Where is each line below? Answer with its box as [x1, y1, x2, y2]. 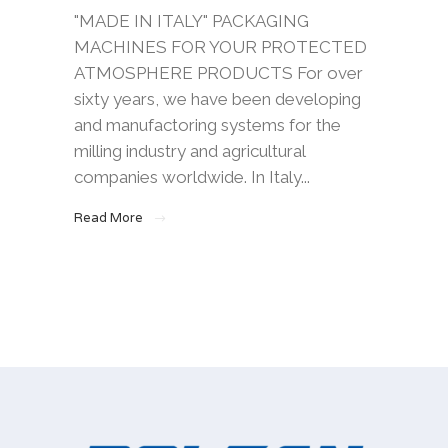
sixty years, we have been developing [74, 89, 361, 110]
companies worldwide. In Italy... [74, 167, 310, 188]
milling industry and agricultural [74, 141, 305, 162]
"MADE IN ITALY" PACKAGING [74, 11, 309, 32]
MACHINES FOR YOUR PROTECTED [74, 37, 367, 58]
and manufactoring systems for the [74, 115, 341, 136]
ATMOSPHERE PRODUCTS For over [74, 63, 363, 84]
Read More [74, 209, 143, 227]
